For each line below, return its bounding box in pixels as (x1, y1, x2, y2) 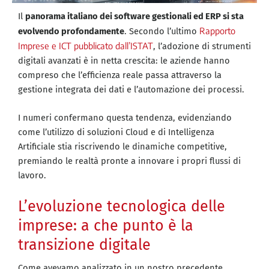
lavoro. (18, 170, 46, 181)
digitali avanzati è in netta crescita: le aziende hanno (18, 55, 230, 66)
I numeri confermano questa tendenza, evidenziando (18, 112, 232, 124)
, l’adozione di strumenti (153, 41, 251, 52)
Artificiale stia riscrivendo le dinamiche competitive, (18, 141, 227, 153)
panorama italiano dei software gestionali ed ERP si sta (25, 11, 244, 22)
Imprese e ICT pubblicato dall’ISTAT (18, 40, 153, 51)
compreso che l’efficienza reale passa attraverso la (18, 70, 222, 80)
